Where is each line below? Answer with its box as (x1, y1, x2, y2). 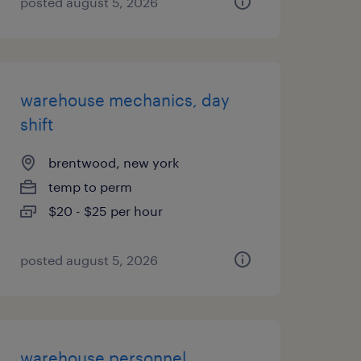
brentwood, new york (48, 155, 179, 170)
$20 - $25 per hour (48, 203, 163, 218)
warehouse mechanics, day (19, 90, 230, 110)
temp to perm (48, 179, 132, 194)
